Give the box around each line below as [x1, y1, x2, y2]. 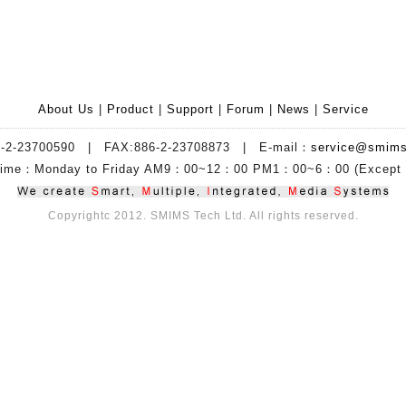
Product [106, 102, 154, 116]
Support [166, 102, 214, 116]
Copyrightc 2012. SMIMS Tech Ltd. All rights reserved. [47, 209, 359, 222]
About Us [37, 102, 94, 116]
